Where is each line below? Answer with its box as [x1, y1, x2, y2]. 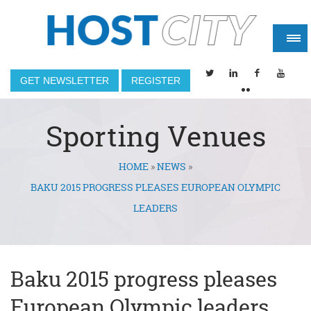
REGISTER [131, 75, 180, 86]
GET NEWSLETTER [20, 75, 109, 86]
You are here [10, 162, 133, 191]
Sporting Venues [45, 117, 266, 155]
